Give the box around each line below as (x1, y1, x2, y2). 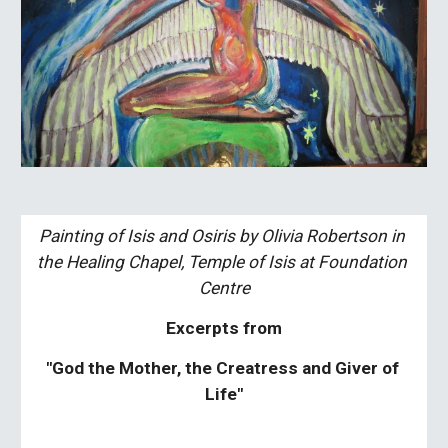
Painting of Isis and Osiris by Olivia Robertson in (39, 226, 405, 246)
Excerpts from (166, 318, 282, 338)
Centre (198, 278, 250, 298)
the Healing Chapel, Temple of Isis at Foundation (37, 252, 407, 272)
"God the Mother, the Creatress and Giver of (45, 358, 399, 378)
